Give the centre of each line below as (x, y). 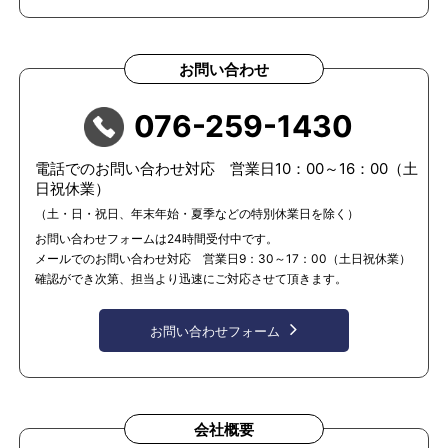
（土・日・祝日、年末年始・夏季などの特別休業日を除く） (196, 213)
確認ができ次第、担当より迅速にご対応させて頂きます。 (190, 278)
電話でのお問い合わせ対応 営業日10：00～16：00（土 (226, 168)
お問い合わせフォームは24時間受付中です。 (156, 238)
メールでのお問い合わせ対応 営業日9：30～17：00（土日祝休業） (222, 258)
